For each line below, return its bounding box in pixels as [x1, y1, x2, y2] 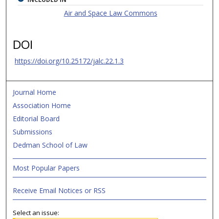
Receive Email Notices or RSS [13, 185, 106, 195]
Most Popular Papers [13, 163, 80, 173]
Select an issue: [13, 208, 60, 217]
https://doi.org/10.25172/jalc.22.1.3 [15, 56, 124, 66]
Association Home [13, 100, 71, 110]
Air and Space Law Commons [64, 8, 157, 18]
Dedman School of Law [13, 140, 88, 150]
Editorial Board [13, 113, 60, 123]
